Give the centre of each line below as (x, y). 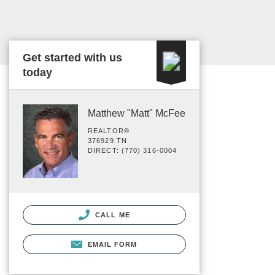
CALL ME (111, 215)
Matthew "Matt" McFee (137, 113)
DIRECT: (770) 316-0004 (133, 150)
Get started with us (72, 58)
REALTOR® (109, 131)
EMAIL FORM (112, 244)
